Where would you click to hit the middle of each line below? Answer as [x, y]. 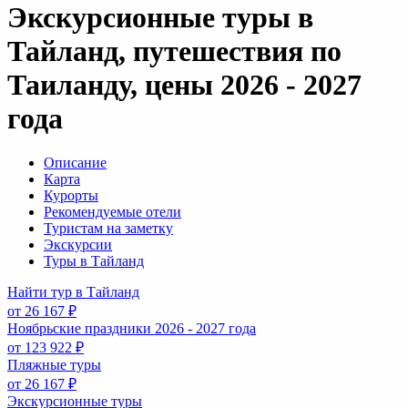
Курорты [71, 196]
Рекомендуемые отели [112, 212]
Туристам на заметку [108, 229]
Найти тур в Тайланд [73, 292]
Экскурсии [78, 245]
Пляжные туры [54, 365]
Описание [75, 163]
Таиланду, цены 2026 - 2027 [184, 84]
